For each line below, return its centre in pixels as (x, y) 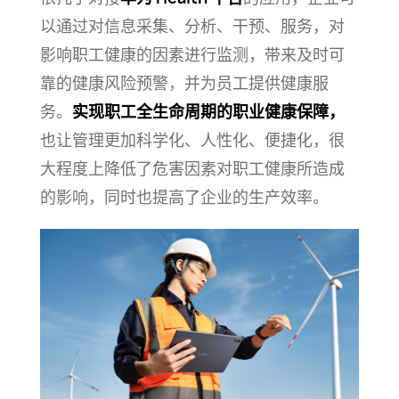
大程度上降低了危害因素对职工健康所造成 (192, 169)
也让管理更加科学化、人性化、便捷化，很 (192, 140)
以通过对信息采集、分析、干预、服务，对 (192, 26)
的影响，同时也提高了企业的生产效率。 (184, 197)
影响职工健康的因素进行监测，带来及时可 (192, 55)
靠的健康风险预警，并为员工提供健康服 (184, 83)
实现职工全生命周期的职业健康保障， (208, 112)
